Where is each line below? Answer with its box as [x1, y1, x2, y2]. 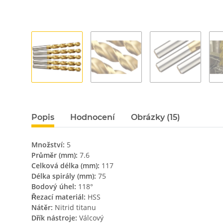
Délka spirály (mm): [31, 171, 98, 181]
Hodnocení [70, 112, 115, 122]
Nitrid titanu [55, 203, 96, 213]
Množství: [31, 140, 67, 150]
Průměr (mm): [31, 150, 80, 160]
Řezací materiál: [31, 192, 88, 202]
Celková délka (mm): [31, 161, 102, 171]
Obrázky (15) [131, 112, 180, 122]
